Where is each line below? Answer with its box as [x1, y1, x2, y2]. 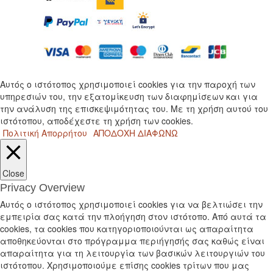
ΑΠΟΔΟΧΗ [93, 126, 135, 139]
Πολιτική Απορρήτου [3, 126, 87, 139]
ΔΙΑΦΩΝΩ [138, 126, 178, 139]
